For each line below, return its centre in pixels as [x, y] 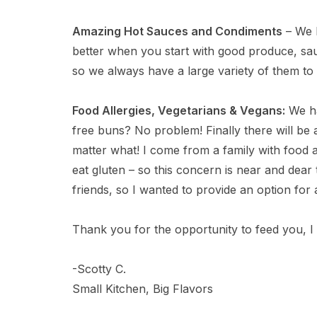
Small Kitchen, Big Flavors [143, 289]
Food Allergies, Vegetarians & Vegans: [179, 110]
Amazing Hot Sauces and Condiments [177, 31]
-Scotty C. [99, 269]
